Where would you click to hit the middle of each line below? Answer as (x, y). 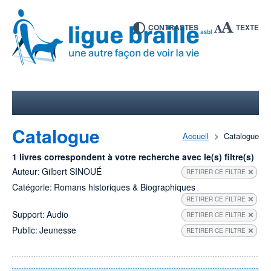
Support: (28, 214)
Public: (25, 230)
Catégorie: (32, 187)
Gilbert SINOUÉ (72, 171)
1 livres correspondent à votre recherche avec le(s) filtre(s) (133, 157)
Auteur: (26, 171)
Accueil (196, 136)
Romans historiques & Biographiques (125, 187)
